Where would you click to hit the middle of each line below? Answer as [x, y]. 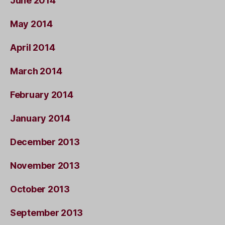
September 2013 [47, 212]
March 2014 [36, 71]
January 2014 [40, 118]
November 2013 [45, 165]
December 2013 [45, 142]
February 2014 [42, 94]
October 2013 [40, 189]
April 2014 [33, 47]
